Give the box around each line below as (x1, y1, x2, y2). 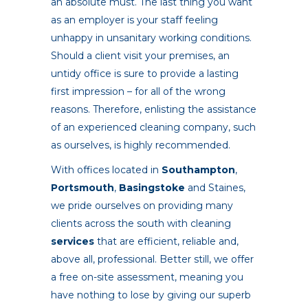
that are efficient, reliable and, (94, 235, 239, 248)
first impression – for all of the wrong (51, 85, 225, 98)
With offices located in (51, 164, 162, 177)
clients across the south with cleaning (51, 217, 231, 230)
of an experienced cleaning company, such (51, 121, 256, 134)
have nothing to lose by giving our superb (51, 289, 251, 302)
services (51, 235, 94, 248)
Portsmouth (51, 181, 114, 195)
